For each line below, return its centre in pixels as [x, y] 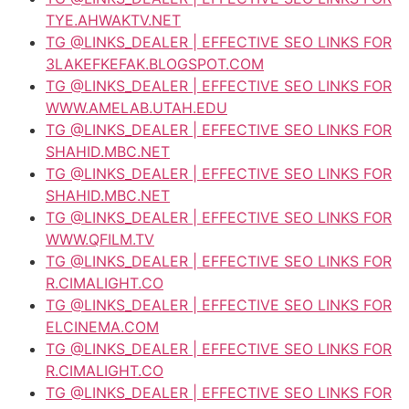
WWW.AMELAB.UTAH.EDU [136, 107]
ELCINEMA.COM [102, 326]
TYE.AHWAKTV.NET [113, 20]
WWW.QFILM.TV [100, 239]
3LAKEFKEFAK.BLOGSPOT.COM [155, 63]
